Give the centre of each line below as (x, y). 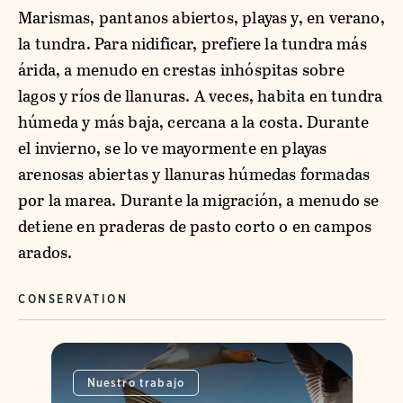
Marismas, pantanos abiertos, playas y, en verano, (201, 18)
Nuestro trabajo (136, 383)
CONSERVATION (73, 299)
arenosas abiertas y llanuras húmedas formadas (194, 174)
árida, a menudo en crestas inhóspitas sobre (181, 70)
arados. (45, 252)
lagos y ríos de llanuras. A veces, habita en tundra (201, 96)
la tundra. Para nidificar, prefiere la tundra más (193, 44)
